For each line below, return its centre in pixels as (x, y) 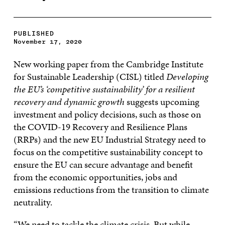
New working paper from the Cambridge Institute (108, 64)
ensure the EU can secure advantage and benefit (103, 164)
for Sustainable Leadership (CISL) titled (90, 76)
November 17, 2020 (47, 41)
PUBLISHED (34, 33)
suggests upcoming (162, 101)
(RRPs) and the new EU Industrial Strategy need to (109, 139)
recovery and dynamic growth (69, 101)
